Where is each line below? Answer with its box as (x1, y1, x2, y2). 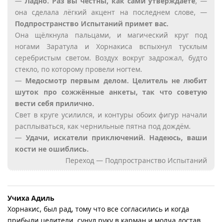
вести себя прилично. (15, 98, 94, 108)
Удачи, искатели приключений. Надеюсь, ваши (26, 132, 207, 142)
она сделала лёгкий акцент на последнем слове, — (15, 7, 207, 17)
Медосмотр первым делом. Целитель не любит (25, 75, 208, 85)
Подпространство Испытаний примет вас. (15, 18, 168, 28)
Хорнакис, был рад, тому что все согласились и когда (7, 204, 189, 214)
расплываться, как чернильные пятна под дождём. (15, 121, 191, 131)
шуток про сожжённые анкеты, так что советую (15, 87, 207, 97)
